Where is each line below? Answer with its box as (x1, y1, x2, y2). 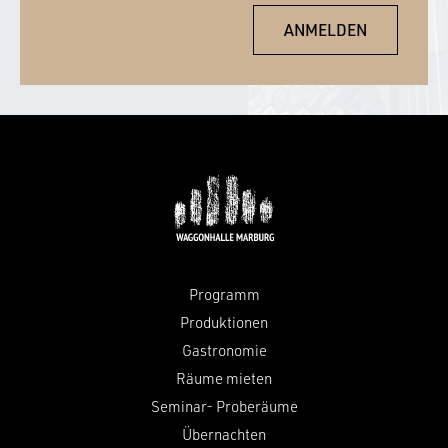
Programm (188, 284, 260, 304)
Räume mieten (176, 368, 272, 388)
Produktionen (180, 312, 268, 332)
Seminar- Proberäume (150, 396, 298, 416)
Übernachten (182, 424, 266, 444)
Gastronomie (181, 340, 267, 360)
